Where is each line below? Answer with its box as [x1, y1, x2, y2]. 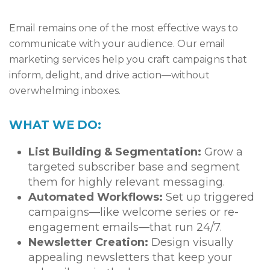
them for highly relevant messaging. [28, 175, 225, 189]
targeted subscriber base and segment [28, 160, 240, 174]
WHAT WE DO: [9, 118, 101, 133]
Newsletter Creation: [28, 236, 148, 250]
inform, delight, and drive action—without [9, 69, 210, 81]
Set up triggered [163, 190, 254, 204]
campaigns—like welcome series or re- [28, 206, 239, 219]
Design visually [148, 236, 233, 250]
